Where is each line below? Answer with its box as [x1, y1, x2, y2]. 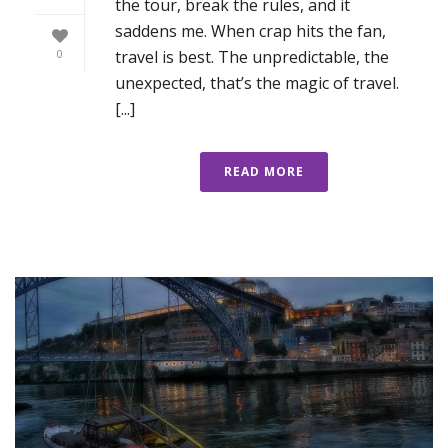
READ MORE [224, 162, 304, 180]
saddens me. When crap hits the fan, [115, 19, 386, 42]
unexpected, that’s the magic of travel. [115, 71, 399, 94]
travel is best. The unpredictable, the [115, 45, 389, 68]
